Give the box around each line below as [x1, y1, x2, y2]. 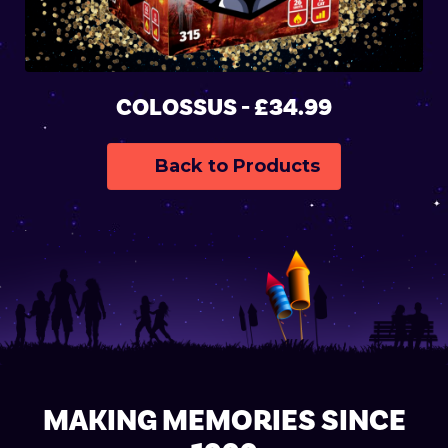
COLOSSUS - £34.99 [116, 92, 332, 124]
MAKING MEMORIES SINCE [42, 401, 406, 440]
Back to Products [150, 155, 321, 178]
